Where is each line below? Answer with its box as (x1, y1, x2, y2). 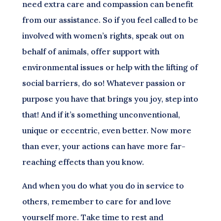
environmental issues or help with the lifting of (22, 62, 198, 72)
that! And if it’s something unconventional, (22, 110, 180, 119)
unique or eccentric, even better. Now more (22, 125, 191, 135)
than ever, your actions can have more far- (22, 141, 185, 151)
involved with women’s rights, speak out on (22, 31, 184, 40)
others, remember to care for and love (22, 196, 171, 206)
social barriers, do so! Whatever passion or (22, 78, 185, 88)
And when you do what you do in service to (22, 181, 184, 190)
